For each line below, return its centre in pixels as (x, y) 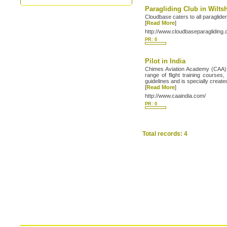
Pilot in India (165, 61)
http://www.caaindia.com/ (176, 96)
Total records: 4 (165, 134)
